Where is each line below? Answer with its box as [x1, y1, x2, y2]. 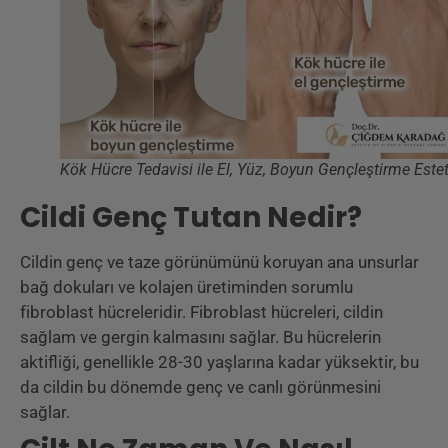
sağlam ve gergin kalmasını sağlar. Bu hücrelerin [20, 327, 381, 348]
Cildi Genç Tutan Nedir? [20, 198, 362, 238]
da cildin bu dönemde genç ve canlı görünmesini [20, 377, 381, 398]
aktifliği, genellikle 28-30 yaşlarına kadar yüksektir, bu [20, 352, 419, 373]
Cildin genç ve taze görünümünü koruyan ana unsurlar [20, 252, 419, 273]
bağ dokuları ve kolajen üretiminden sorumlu [20, 277, 353, 298]
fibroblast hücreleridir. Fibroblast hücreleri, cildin [20, 302, 383, 323]
